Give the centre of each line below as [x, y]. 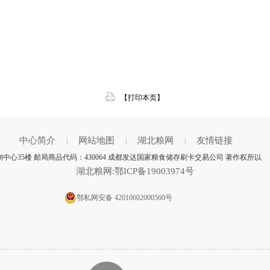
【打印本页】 [142, 98]
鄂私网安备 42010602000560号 [124, 198]
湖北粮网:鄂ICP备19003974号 [135, 171]
